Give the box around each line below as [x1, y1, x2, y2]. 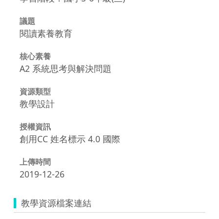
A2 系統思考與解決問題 [20, 62, 111, 74]
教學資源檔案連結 [21, 197, 91, 209]
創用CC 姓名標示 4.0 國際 [20, 132, 120, 145]
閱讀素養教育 [20, 27, 72, 39]
